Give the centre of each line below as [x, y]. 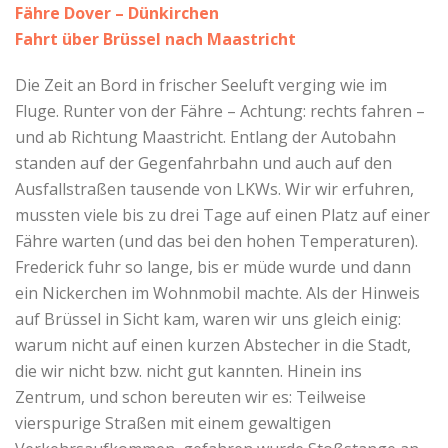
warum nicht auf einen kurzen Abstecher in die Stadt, [213, 344]
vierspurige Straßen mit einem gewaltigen [173, 422]
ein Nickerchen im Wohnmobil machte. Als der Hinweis [217, 292]
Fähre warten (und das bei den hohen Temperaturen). [216, 240]
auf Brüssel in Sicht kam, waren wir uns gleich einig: [208, 318]
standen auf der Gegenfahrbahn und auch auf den [203, 162]
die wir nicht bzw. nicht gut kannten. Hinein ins [188, 370]
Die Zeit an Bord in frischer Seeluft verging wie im [201, 84]
